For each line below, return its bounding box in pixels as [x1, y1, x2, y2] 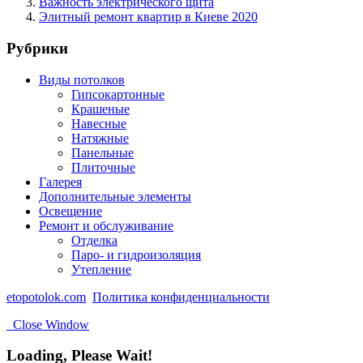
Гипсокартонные [71, 87, 164, 101]
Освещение [39, 203, 102, 218]
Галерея [39, 174, 82, 189]
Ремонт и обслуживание [39, 218, 173, 233]
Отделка [71, 233, 117, 247]
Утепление [71, 262, 131, 276]
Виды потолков [39, 72, 125, 87]
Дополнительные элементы [39, 189, 191, 203]
